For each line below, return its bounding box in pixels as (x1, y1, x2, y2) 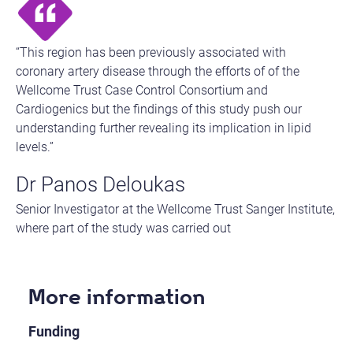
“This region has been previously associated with (16, 44, 286, 60)
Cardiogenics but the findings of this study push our (16, 101, 302, 117)
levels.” (16, 139, 54, 154)
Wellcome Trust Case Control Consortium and (16, 82, 268, 98)
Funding (28, 322, 80, 340)
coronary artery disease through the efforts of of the (16, 63, 299, 79)
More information (28, 283, 205, 310)
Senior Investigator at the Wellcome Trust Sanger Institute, (16, 201, 335, 217)
